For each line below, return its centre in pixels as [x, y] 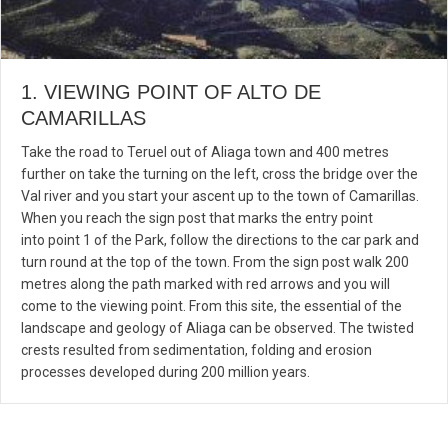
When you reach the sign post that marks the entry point [197, 217]
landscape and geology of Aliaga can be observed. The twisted [217, 327]
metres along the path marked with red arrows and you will [205, 283]
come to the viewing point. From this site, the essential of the [211, 305]
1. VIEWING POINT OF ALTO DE [171, 91]
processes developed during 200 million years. [165, 371]
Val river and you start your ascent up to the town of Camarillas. [220, 195]
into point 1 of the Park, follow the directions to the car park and [220, 239]
